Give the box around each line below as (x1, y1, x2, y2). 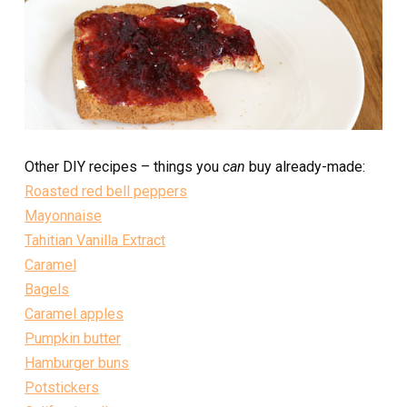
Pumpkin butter (25, 329, 121, 347)
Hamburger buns (25, 353, 129, 372)
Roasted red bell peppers (25, 182, 187, 200)
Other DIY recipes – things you (25, 157, 223, 175)
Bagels (25, 280, 69, 298)
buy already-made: (249, 157, 365, 175)
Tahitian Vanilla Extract (25, 231, 165, 249)
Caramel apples (25, 304, 124, 323)
